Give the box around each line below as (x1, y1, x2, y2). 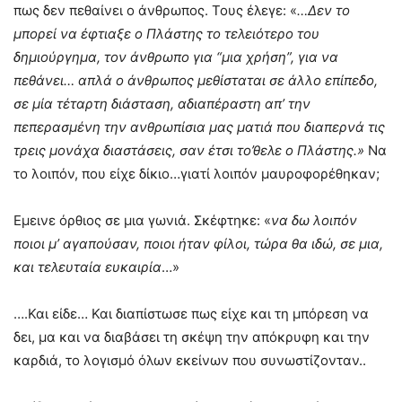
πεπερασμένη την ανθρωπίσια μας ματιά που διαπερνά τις (13, 118, 385, 136)
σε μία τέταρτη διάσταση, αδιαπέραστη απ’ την (13, 95, 310, 113)
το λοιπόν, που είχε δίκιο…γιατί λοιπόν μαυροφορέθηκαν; (13, 165, 380, 183)
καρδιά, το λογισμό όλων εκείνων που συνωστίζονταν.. (13, 352, 366, 370)
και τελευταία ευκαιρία (13, 258, 162, 276)
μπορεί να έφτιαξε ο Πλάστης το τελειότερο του (13, 25, 319, 43)
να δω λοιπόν (271, 212, 357, 230)
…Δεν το (297, 2, 350, 20)
